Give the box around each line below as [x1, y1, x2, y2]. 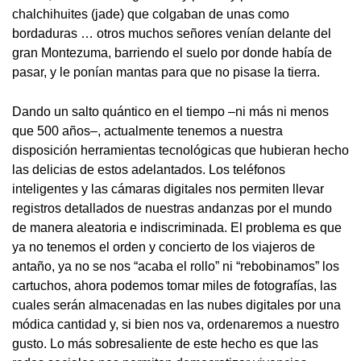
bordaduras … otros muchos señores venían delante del [12, 27, 331, 41]
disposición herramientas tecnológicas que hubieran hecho [12, 143, 349, 158]
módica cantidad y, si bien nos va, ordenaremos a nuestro [12, 317, 339, 332]
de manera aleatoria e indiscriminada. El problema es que [12, 221, 342, 235]
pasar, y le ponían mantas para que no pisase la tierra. [12, 65, 320, 80]
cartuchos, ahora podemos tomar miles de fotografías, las [12, 279, 337, 293]
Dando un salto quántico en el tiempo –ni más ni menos [12, 105, 329, 119]
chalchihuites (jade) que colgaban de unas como [12, 7, 289, 22]
